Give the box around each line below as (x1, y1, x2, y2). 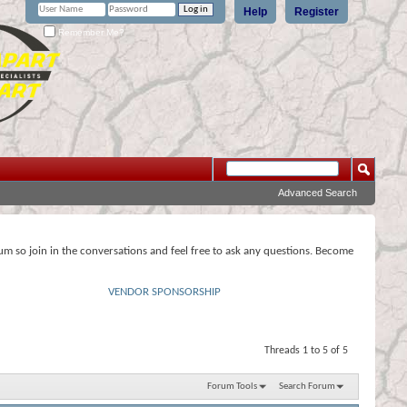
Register (294, 5, 339, 18)
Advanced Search (278, 187, 357, 198)
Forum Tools (206, 381, 257, 392)
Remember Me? (55, 26, 124, 37)
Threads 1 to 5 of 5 (264, 345, 348, 356)
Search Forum (279, 381, 335, 392)
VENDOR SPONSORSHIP (108, 286, 221, 298)
